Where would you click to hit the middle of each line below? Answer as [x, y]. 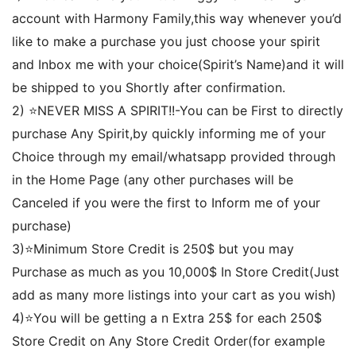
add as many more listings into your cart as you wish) [174, 295]
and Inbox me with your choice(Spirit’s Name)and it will [178, 65]
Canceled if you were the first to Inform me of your [166, 203]
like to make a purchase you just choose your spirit [166, 42]
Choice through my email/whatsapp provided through [174, 157]
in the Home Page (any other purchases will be [153, 180]
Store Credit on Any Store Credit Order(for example [168, 341]
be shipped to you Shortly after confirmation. [149, 88]
